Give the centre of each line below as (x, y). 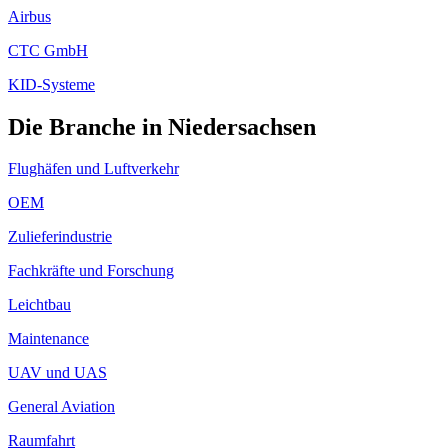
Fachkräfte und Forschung (91, 271)
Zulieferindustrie (60, 237)
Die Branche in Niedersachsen (162, 126)
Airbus (29, 16)
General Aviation (61, 407)
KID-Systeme (51, 84)
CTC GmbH (48, 50)
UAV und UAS (57, 373)
